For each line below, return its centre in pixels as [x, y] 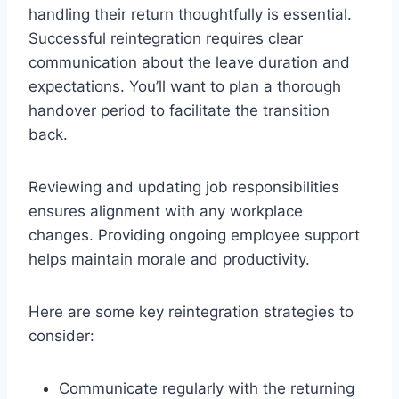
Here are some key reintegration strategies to [191, 311]
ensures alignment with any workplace [166, 211]
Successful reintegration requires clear [166, 38]
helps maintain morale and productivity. [169, 259]
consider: [61, 335]
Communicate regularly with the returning [207, 388]
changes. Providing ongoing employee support [194, 235]
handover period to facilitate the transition [179, 110]
